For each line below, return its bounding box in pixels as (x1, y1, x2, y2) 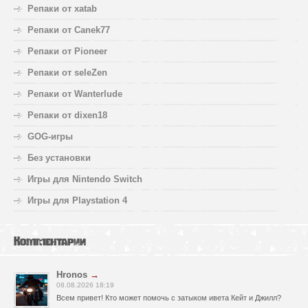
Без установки (27, 153, 91, 164)
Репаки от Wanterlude (27, 89, 122, 100)
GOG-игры (27, 131, 73, 142)
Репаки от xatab (27, 3, 97, 14)
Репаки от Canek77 (27, 25, 110, 36)
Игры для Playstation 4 (27, 195, 127, 206)
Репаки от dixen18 (27, 110, 107, 121)
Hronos (56, 269, 87, 280)
